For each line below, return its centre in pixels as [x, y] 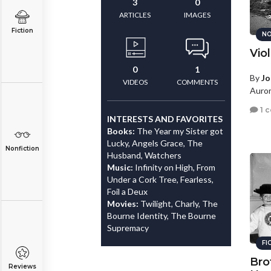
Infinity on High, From [175, 167]
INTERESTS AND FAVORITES [165, 119]
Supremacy [128, 228]
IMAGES [197, 15]
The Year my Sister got [180, 131]
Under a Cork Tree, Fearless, [160, 179]
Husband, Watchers [144, 155]
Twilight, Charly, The [179, 204]
